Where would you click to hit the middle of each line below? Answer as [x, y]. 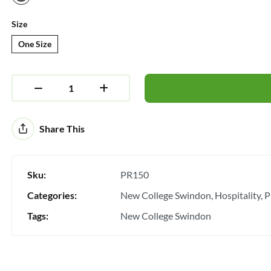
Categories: [52, 195]
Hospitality [237, 195]
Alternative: [34, 125]
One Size [35, 44]
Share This [62, 128]
